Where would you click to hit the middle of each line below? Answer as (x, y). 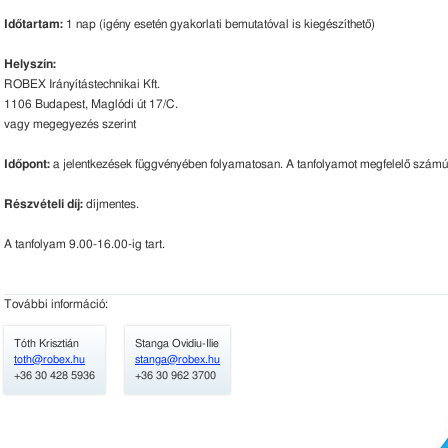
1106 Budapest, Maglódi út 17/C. (91, 104)
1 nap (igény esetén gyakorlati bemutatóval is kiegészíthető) (219, 24)
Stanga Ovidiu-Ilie (177, 343)
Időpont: (27, 164)
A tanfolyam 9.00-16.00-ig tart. (84, 244)
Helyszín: (30, 64)
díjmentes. (112, 204)
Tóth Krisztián (46, 343)
